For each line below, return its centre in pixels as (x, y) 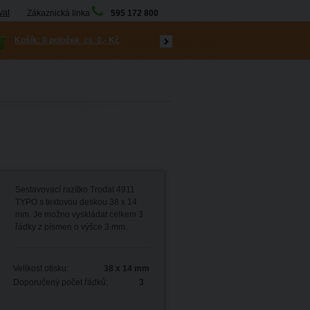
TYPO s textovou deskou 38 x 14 (76, 202)
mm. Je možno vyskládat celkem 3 (79, 215)
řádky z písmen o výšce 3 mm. (71, 227)
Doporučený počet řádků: (63, 282)
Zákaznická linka (58, 13)
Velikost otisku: (43, 268)
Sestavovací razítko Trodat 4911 (75, 190)
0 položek (61, 40)
